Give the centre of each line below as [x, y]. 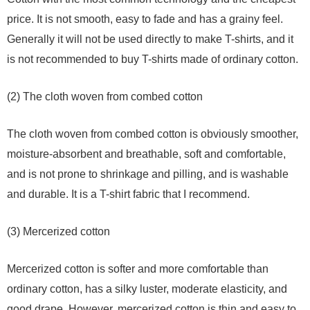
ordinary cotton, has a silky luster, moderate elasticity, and [147, 289]
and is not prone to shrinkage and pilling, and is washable [148, 174]
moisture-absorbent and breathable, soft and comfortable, [146, 154]
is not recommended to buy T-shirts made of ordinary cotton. [153, 59]
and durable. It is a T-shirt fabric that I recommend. [128, 194]
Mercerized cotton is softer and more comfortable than [138, 268]
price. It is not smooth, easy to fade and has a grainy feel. [145, 19]
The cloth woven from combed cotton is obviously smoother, [153, 134]
